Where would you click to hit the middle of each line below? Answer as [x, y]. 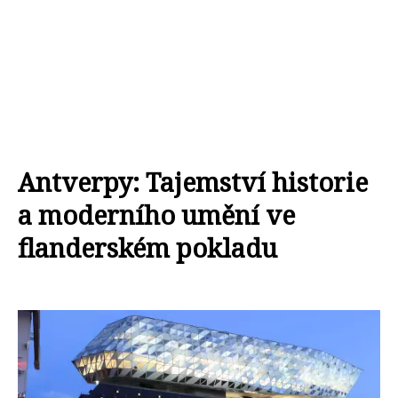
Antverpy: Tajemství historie [193, 182]
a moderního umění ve [156, 215]
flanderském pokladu [147, 247]
